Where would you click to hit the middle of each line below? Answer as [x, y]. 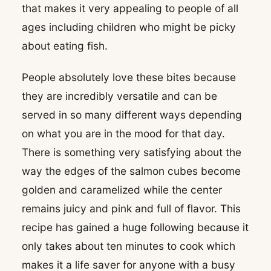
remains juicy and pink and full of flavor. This [131, 208]
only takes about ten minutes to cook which [129, 246]
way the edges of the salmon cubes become [131, 171]
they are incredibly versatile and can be [119, 96]
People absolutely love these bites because [129, 77]
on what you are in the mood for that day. [123, 133]
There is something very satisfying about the [132, 152]
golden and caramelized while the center [122, 189]
